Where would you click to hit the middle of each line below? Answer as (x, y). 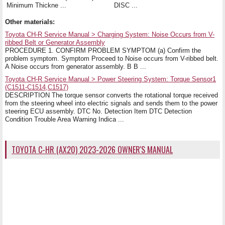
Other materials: (30, 22)
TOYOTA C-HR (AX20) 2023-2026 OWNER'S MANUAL (92, 149)
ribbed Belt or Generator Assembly (55, 42)
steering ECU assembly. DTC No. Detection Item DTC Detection (98, 111)
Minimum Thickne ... (36, 5)
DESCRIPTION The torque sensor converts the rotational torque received (111, 95)
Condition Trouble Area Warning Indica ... (65, 119)
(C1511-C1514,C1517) (37, 87)
